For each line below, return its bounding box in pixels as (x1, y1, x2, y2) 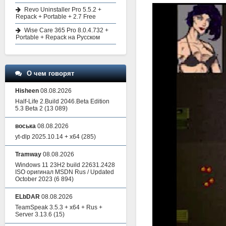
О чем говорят (27, 70, 74, 77)
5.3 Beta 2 (15, 105, 43, 112)
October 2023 (15, 176, 52, 183)
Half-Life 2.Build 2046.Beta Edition (15, 98, 109, 105)
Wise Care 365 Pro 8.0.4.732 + (24, 27, 108, 34)
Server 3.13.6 (15, 211, 52, 218)
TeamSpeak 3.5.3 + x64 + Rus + (15, 204, 102, 211)
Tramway (15, 151, 41, 158)
